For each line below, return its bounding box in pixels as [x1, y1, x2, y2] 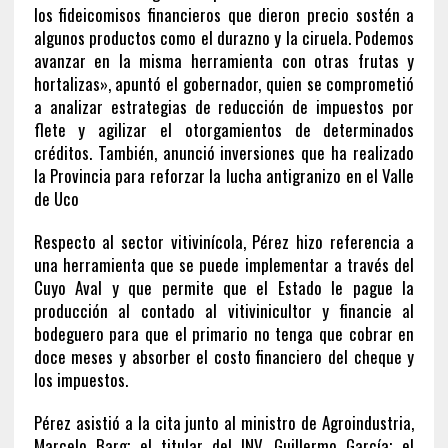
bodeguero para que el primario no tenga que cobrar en [33, 320, 415, 346]
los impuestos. [33, 366, 128, 392]
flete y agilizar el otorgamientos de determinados [33, 116, 415, 142]
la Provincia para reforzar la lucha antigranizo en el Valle [33, 162, 415, 188]
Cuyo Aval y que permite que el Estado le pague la [33, 274, 415, 300]
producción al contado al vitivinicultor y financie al [33, 297, 415, 323]
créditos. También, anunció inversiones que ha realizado [33, 139, 415, 165]
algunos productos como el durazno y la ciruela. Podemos [33, 24, 415, 50]
